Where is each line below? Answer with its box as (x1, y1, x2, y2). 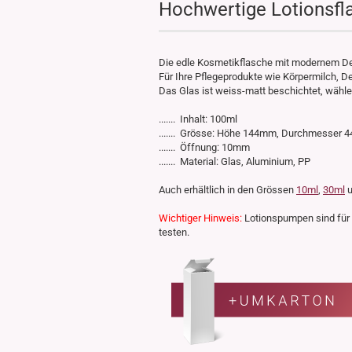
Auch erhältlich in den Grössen (159, 184, 296, 196)
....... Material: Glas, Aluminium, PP (159, 156, 310, 167)
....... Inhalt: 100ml (159, 113, 237, 125)
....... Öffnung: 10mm (159, 141, 250, 153)
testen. (159, 226, 189, 238)
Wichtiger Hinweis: (159, 212, 242, 224)
